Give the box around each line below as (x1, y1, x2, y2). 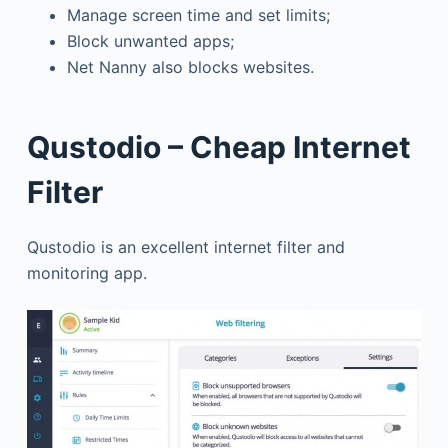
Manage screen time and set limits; (66, 4, 330, 25)
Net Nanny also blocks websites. (66, 56, 314, 77)
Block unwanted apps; (66, 30, 234, 51)
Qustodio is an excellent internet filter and (26, 236, 345, 257)
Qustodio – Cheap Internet (26, 128, 411, 165)
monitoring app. (26, 262, 147, 283)
